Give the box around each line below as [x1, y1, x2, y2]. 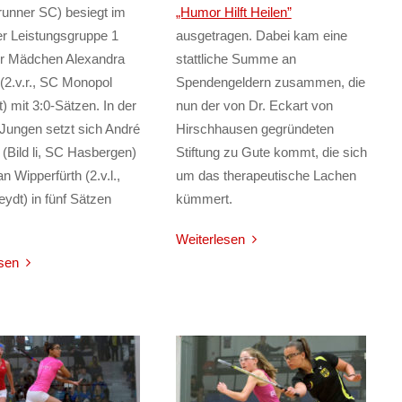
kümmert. [175, 191, 232, 207]
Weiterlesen [175, 231, 245, 247]
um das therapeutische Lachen [175, 168, 356, 184]
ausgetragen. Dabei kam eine [175, 28, 347, 44]
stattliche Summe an [175, 51, 296, 67]
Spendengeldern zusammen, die [175, 74, 365, 91]
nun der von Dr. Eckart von [175, 98, 333, 114]
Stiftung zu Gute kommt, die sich [175, 144, 367, 161]
